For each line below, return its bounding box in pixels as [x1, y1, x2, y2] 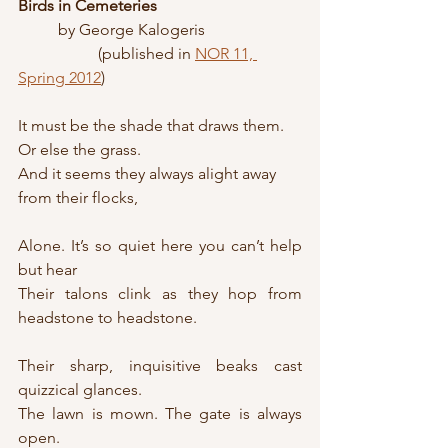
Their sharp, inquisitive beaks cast [18, 356, 302, 375]
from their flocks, [18, 188, 138, 207]
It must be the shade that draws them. [18, 116, 288, 135]
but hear [18, 260, 77, 279]
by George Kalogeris [58, 20, 205, 39]
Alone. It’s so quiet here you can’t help [18, 236, 302, 255]
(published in [98, 44, 195, 63]
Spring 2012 [18, 68, 101, 87]
